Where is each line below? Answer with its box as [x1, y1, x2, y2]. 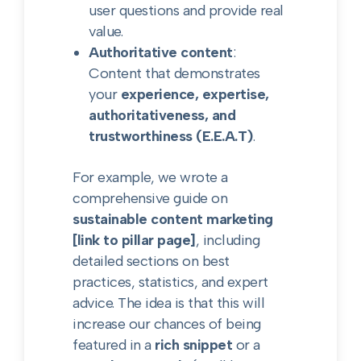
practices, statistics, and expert [73, 273, 268, 291]
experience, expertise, [120, 85, 269, 103]
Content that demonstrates [89, 64, 260, 82]
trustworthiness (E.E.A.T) [89, 127, 253, 145]
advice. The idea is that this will [73, 294, 265, 312]
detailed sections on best [73, 252, 230, 270]
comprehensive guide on [73, 189, 228, 207]
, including [195, 231, 260, 249]
